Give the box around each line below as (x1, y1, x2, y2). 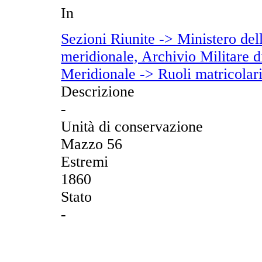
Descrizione (61, 82, 135, 100)
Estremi (61, 153, 109, 170)
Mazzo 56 (61, 135, 123, 153)
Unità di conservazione (61, 118, 204, 135)
